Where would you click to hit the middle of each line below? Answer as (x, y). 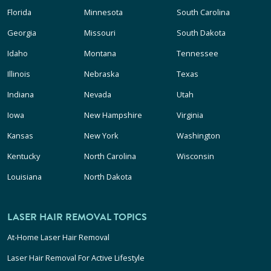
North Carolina (110, 156)
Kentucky (24, 156)
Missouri (100, 32)
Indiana (21, 94)
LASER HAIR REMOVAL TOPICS (77, 217)
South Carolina (203, 12)
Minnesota (104, 12)
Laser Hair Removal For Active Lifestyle (76, 257)
